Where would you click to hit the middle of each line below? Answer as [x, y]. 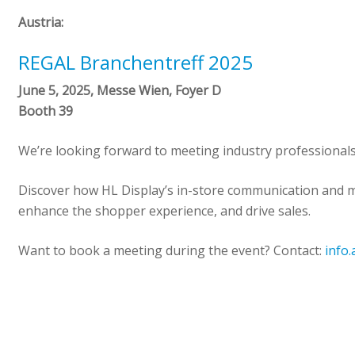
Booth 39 [46, 111]
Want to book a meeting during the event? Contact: [172, 250]
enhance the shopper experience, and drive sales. [165, 210]
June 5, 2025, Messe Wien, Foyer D [120, 90]
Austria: [41, 22]
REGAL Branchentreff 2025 [136, 62]
